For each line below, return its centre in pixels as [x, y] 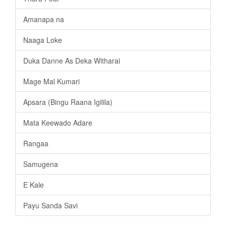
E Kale [34, 185]
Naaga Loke [43, 40]
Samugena [41, 164]
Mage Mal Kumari [51, 81]
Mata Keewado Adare [58, 123]
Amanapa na [44, 19]
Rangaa [36, 144]
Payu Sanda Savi [50, 206]
